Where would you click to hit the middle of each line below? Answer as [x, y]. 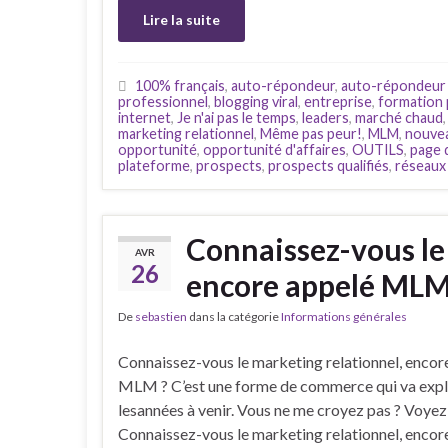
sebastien [161, 316]
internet [144, 117]
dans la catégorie [234, 316]
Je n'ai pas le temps [236, 117]
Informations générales [344, 316]
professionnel [163, 101]
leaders [325, 117]
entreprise [338, 101]
